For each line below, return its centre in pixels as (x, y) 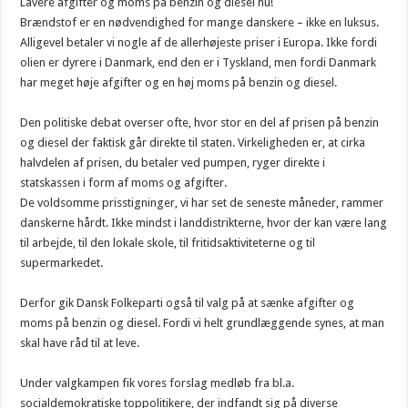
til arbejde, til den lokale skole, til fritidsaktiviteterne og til (168, 242)
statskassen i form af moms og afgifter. (124, 182)
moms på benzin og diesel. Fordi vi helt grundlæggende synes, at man (203, 322)
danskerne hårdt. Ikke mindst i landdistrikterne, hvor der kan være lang (204, 222)
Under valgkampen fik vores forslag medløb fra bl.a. (158, 382)
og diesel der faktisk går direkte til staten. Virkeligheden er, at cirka (193, 142)
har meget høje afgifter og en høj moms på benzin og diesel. (179, 82)
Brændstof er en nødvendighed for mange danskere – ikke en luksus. (200, 22)
